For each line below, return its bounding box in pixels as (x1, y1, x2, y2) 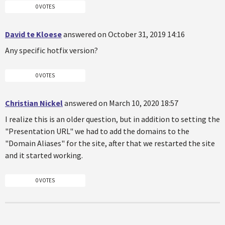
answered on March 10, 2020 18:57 (64, 98, 178, 108)
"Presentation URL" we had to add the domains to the (5, 126, 189, 137)
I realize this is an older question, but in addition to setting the (5, 114, 220, 125)
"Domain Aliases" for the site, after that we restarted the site (5, 138, 215, 149)
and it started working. (5, 150, 83, 161)
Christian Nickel (5, 98, 63, 108)
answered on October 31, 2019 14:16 (63, 29, 185, 40)
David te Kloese (5, 29, 62, 40)
